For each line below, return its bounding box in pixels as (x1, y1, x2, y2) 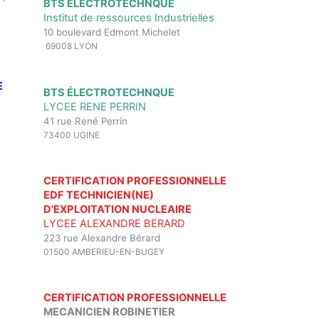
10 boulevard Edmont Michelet (43, 26, 180, 38)
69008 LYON (43, 41, 98, 52)
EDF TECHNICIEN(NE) (43, 188, 154, 202)
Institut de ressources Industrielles (43, 11, 214, 25)
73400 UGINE (43, 129, 100, 140)
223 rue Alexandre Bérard (43, 231, 160, 244)
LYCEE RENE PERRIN (43, 100, 146, 113)
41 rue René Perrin (43, 115, 127, 127)
